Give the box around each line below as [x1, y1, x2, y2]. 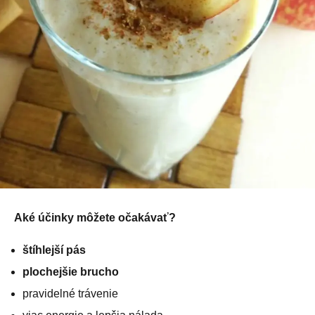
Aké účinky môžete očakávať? [14, 212, 176, 224]
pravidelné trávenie [22, 288, 118, 300]
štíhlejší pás [22, 244, 86, 257]
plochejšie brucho [22, 266, 119, 278]
